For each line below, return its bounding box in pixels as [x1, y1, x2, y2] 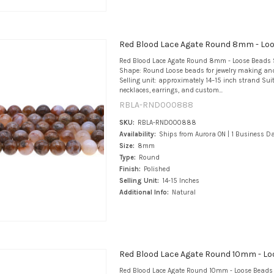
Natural [171, 188, 196, 196]
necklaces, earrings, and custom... [119, 86, 223, 94]
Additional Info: [119, 188, 169, 196]
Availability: [119, 130, 156, 138]
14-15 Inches [161, 176, 199, 185]
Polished [143, 165, 170, 173]
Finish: [119, 165, 141, 173]
